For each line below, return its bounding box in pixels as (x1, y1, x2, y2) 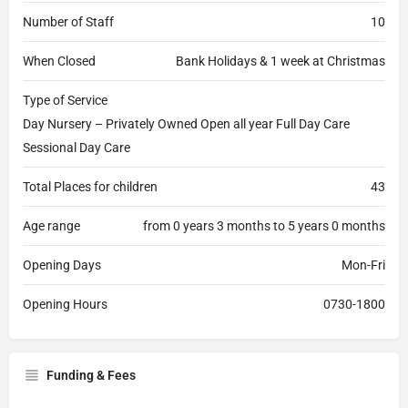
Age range (23, 219, 80, 233)
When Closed (23, 54, 96, 68)
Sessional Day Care (23, 140, 130, 155)
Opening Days (23, 258, 101, 272)
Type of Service (23, 93, 107, 107)
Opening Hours (23, 297, 107, 311)
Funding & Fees (46, 368, 136, 382)
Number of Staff (23, 15, 114, 29)
